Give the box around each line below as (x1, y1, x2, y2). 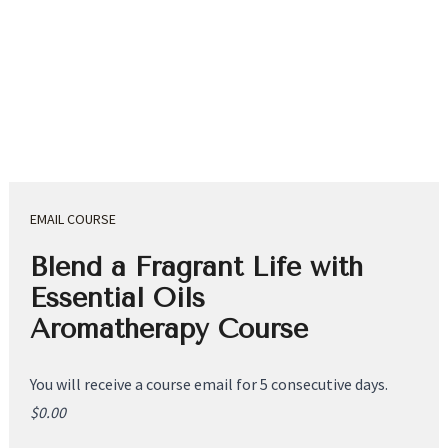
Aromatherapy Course (30, 312, 309, 345)
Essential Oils (30, 281, 215, 314)
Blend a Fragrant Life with (30, 250, 364, 283)
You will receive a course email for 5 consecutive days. (30, 373, 389, 394)
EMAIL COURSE (30, 210, 117, 229)
